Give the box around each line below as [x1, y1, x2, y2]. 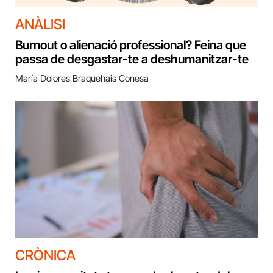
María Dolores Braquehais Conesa [15, 72, 149, 84]
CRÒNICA [15, 246, 76, 264]
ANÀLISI [15, 15, 65, 33]
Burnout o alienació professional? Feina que [15, 37, 246, 52]
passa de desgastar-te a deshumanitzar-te [15, 51, 249, 66]
